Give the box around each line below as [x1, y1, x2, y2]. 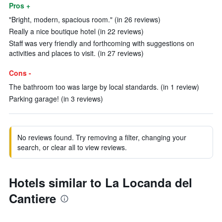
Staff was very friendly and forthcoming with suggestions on [9, 38, 194, 48]
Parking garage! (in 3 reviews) [9, 94, 103, 104]
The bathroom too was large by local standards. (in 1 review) [9, 82, 199, 92]
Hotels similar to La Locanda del [9, 174, 192, 191]
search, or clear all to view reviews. [17, 142, 127, 152]
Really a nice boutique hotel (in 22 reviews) [9, 26, 144, 36]
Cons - [9, 68, 31, 78]
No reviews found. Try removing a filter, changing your [17, 132, 186, 142]
